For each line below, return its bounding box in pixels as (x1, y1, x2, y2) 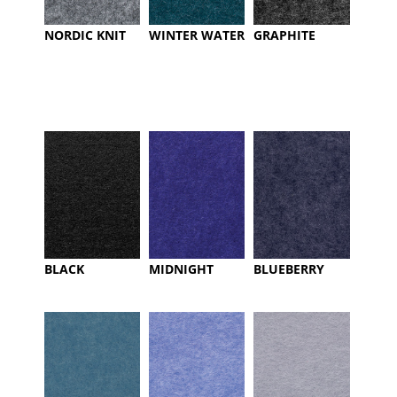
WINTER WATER (149, 26, 245, 43)
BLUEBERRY (253, 261, 325, 278)
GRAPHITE (253, 26, 316, 43)
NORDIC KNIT (43, 26, 126, 43)
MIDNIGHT (149, 261, 214, 278)
